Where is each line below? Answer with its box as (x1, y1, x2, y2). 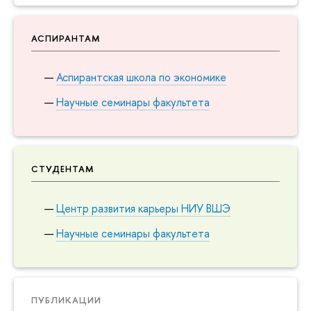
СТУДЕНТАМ (31, 162, 94, 176)
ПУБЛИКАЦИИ (31, 293, 101, 306)
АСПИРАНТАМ (31, 31, 100, 44)
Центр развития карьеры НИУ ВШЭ (56, 200, 231, 216)
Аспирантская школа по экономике (56, 69, 227, 85)
